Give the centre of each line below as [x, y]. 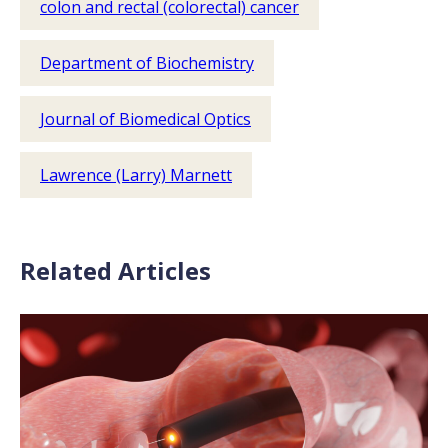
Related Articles [115, 270]
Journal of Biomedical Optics [145, 119]
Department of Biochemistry [147, 63]
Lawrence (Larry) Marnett [136, 175]
